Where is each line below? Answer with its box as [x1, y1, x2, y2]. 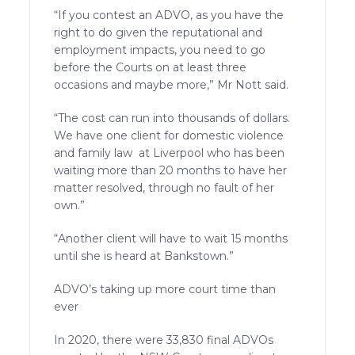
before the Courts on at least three [54, 59, 247, 74]
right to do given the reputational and [54, 25, 263, 40]
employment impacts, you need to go [54, 42, 266, 57]
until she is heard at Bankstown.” [54, 248, 235, 263]
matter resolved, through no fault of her [54, 180, 275, 195]
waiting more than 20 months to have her [54, 162, 288, 177]
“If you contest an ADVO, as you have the [54, 7, 284, 22]
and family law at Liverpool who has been [54, 145, 285, 160]
